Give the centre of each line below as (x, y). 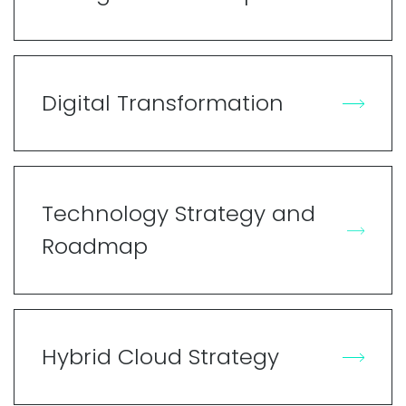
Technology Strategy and (179, 213)
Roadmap (95, 246)
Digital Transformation (163, 102)
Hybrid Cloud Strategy (160, 356)
